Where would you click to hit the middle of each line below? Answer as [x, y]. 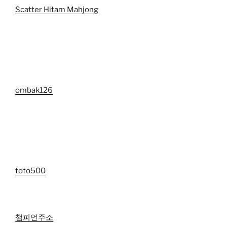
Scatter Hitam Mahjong [57, 10]
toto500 [30, 171]
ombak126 [34, 90]
